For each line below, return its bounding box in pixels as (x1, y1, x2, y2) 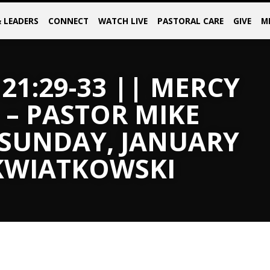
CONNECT (48, 15, 89, 27)
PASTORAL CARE (157, 15, 224, 27)
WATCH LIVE (98, 15, 148, 27)
